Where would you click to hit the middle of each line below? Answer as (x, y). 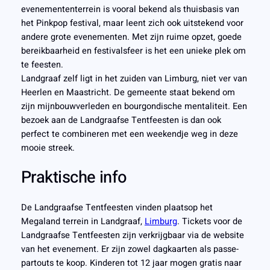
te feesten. (42, 64)
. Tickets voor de (209, 221)
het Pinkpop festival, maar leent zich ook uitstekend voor (132, 23)
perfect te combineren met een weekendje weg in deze (129, 134)
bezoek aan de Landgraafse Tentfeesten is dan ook (121, 120)
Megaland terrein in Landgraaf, (83, 221)
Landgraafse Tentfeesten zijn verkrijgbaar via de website (132, 235)
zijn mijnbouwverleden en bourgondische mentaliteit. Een (134, 106)
